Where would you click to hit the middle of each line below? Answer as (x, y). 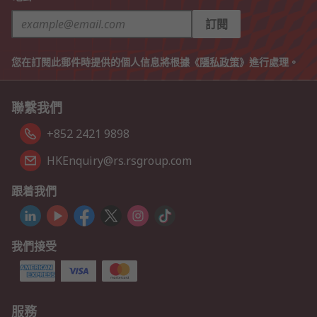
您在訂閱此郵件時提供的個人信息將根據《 (105, 62)
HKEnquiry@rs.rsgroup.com (119, 161)
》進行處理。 (269, 62)
